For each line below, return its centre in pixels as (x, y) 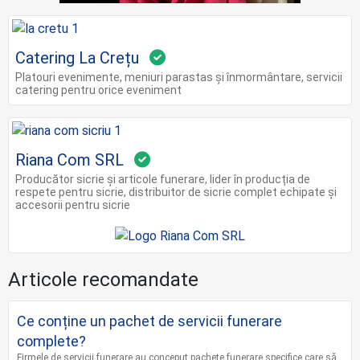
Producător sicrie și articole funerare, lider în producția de (163, 180)
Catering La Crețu (77, 58)
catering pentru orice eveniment (98, 90)
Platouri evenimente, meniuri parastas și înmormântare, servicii (179, 78)
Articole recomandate (103, 279)
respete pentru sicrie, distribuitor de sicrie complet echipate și (176, 192)
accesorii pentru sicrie (73, 205)
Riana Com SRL (70, 160)
